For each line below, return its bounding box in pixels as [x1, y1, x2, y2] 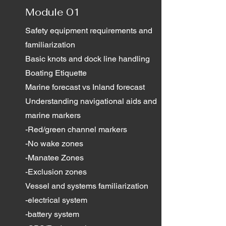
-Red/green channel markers [25, 125, 127, 134]
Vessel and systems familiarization [25, 181, 148, 191]
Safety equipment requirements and [25, 26, 152, 35]
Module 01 [25, 6, 80, 19]
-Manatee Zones [25, 153, 84, 162]
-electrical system [25, 195, 87, 205]
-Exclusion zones [25, 167, 87, 177]
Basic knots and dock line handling [25, 54, 152, 64]
